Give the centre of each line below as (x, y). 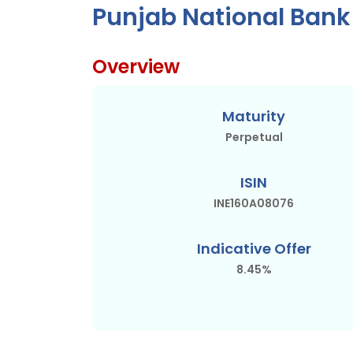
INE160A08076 (254, 203)
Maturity (254, 116)
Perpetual (254, 137)
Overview (136, 66)
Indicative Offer (254, 248)
